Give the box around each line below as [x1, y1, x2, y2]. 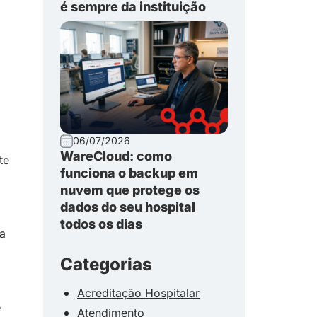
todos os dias [60, 217, 142, 232]
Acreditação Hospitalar [77, 285, 200, 300]
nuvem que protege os [60, 183, 200, 198]
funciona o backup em [60, 166, 198, 181]
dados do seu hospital [60, 200, 195, 215]
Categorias [60, 253, 152, 275]
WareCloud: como [60, 149, 172, 164]
